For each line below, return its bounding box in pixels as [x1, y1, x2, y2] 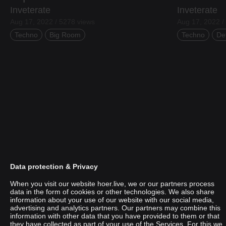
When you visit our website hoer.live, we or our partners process [10, 180, 214, 188]
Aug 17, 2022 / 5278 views [10, 17, 95, 26]
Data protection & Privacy [10, 162, 98, 171]
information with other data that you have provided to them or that [10, 212, 219, 220]
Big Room [49, 30, 81, 39]
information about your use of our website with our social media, [10, 196, 214, 204]
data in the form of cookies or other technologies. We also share [10, 188, 214, 196]
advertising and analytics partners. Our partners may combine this [10, 204, 220, 212]
